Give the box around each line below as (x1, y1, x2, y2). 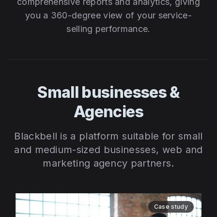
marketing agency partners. (43, 157, 174, 170)
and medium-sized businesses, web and (14, 144, 203, 156)
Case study (154, 203, 188, 211)
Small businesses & (37, 83, 180, 102)
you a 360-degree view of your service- (25, 10, 192, 21)
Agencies (74, 102, 143, 122)
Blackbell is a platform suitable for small (14, 130, 203, 142)
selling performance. (66, 24, 151, 34)
